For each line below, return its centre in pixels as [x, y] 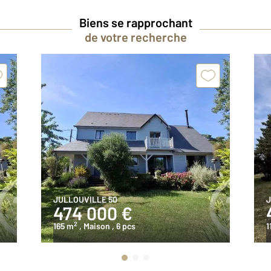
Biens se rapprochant [135, 22]
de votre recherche [135, 37]
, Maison [95, 226]
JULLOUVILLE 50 [85, 199]
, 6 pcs [124, 226]
